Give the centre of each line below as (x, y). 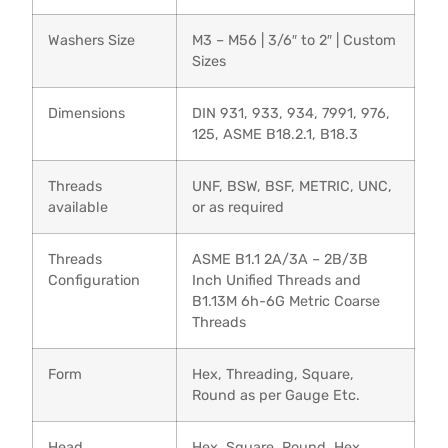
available (78, 207)
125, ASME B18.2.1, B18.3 (275, 134)
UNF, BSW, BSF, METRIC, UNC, (292, 186)
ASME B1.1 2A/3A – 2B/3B (280, 259)
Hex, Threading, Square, (273, 374)
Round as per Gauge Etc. (276, 395)
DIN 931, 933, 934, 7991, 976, (291, 113)
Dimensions (87, 113)
